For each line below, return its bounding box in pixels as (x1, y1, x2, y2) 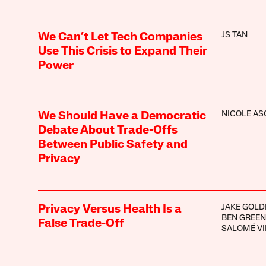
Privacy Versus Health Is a (37, 203, 182, 216)
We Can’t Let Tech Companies (37, 31, 202, 43)
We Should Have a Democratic (37, 110, 206, 122)
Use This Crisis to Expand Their (37, 45, 207, 58)
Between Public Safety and (37, 138, 188, 151)
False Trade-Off (37, 217, 124, 230)
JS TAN (221, 30, 248, 40)
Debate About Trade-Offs (37, 124, 178, 137)
